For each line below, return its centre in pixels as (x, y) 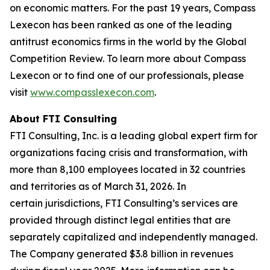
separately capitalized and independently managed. (133, 237)
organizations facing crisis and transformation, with (129, 152)
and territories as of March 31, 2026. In (98, 186)
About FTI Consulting (63, 119)
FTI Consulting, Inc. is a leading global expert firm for (133, 136)
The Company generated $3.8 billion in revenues (121, 254)
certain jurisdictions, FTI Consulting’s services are (124, 203)
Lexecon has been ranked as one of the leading (121, 25)
